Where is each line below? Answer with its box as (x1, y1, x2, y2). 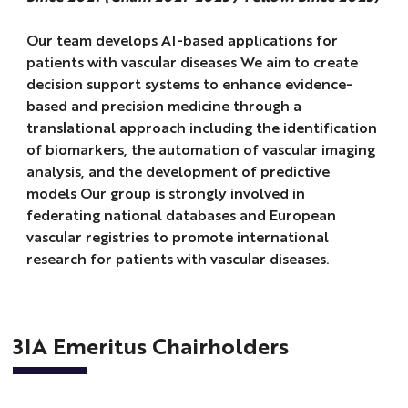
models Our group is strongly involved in (25, 182, 305, 202)
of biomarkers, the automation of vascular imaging (25, 138, 375, 158)
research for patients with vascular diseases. (25, 248, 333, 268)
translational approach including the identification (25, 117, 377, 137)
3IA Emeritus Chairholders (13, 331, 290, 361)
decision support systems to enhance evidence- (25, 73, 352, 93)
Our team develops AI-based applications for (25, 29, 338, 49)
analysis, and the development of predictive (25, 160, 330, 180)
